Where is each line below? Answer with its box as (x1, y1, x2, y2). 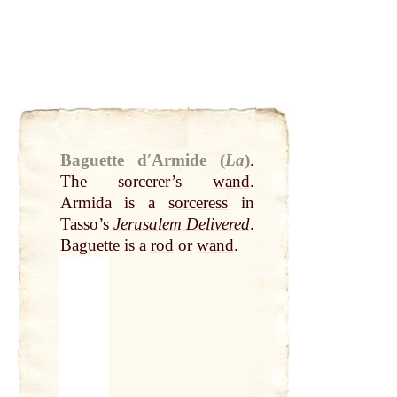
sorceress (167, 193, 228, 213)
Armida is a (59, 193, 168, 213)
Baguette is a (59, 236, 151, 255)
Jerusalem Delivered (113, 214, 250, 234)
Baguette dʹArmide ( (59, 151, 225, 170)
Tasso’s (59, 214, 113, 234)
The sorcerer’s (59, 172, 213, 191)
